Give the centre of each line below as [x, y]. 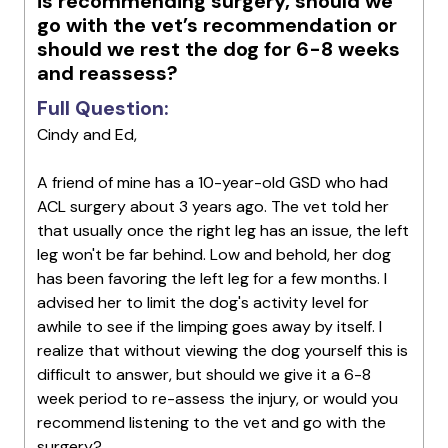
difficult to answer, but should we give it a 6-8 [204, 375]
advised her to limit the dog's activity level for [203, 303]
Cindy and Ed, [87, 135]
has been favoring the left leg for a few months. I [212, 279]
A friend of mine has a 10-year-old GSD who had [212, 183]
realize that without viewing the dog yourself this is [222, 351]
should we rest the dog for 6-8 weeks [218, 49]
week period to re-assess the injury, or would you [217, 399]
